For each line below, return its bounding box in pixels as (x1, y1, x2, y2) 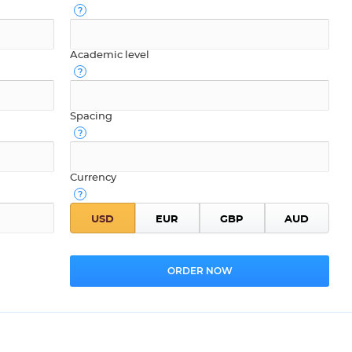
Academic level (70, 49, 149, 60)
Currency (70, 172, 116, 183)
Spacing (70, 111, 112, 122)
